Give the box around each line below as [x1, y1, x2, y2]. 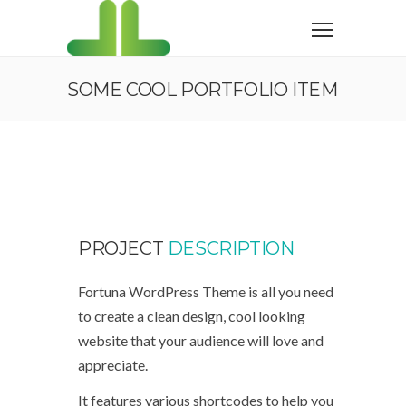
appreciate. [78, 356, 148, 373]
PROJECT [78, 237, 168, 259]
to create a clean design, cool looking [78, 307, 305, 324]
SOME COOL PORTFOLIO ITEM [67, 79, 338, 101]
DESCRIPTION [167, 237, 295, 259]
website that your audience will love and [78, 332, 324, 349]
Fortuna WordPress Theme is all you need [78, 283, 333, 300]
